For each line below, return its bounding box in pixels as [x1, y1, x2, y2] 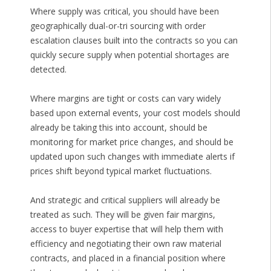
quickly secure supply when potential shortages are [30, 49, 229, 61]
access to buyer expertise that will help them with [30, 223, 223, 235]
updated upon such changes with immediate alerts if [30, 151, 235, 163]
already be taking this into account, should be [30, 122, 207, 134]
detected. [30, 64, 67, 76]
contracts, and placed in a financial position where [30, 252, 226, 264]
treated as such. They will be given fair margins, [30, 209, 215, 221]
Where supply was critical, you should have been [30, 5, 219, 18]
